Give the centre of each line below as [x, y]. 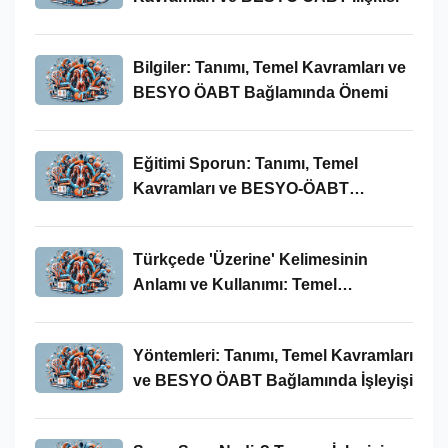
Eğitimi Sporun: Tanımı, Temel [245, 163]
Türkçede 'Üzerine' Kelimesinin [250, 259]
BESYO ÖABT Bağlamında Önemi [260, 92]
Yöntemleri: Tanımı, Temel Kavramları [272, 355]
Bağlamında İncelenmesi [225, 213]
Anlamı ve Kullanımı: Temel [234, 284]
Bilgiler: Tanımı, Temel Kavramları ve [269, 67]
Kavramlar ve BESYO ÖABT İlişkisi [263, 309]
